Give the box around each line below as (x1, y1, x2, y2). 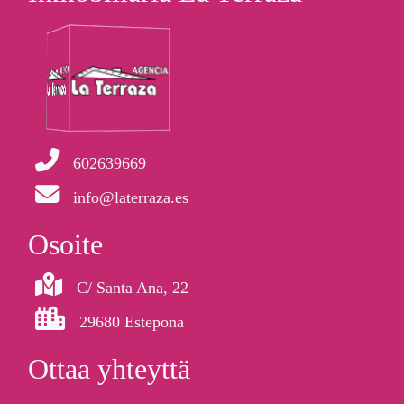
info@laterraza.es (73, 188, 188, 207)
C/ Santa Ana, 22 (77, 279, 188, 297)
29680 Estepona (79, 313, 184, 331)
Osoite (28, 228, 103, 261)
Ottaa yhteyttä (28, 353, 190, 385)
